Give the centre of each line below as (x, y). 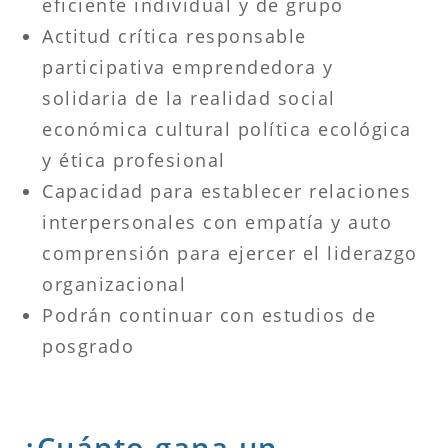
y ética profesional (134, 159)
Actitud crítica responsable (174, 35)
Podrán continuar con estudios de (209, 314)
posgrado (88, 345)
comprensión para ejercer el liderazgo (230, 252)
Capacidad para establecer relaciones (227, 190)
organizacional (114, 283)
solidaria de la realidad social (189, 97)
